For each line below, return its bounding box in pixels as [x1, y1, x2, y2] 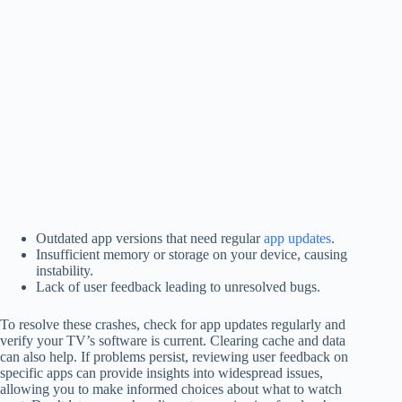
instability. [36, 262, 93, 278]
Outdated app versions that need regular [36, 230, 264, 246]
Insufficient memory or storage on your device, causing [36, 246, 347, 262]
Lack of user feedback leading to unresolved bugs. [36, 278, 320, 294]
